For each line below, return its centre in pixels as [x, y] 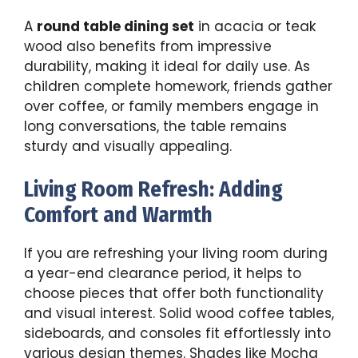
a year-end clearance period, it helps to [163, 274]
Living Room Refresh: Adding [153, 190]
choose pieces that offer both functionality [174, 294]
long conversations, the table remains [155, 126]
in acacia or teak [255, 26]
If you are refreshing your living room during [176, 254]
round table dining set [115, 26]
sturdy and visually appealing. [128, 146]
